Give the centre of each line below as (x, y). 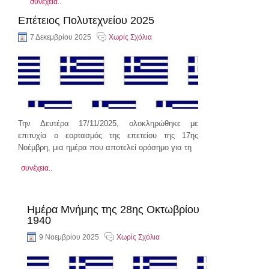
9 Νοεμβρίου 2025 (69, 237)
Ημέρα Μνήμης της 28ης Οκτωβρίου (113, 209)
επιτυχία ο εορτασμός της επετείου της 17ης (108, 135)
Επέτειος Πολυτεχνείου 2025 (86, 20)
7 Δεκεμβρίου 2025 (61, 37)
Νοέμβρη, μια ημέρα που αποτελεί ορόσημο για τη (105, 147)
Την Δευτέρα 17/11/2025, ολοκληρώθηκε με (108, 123)
